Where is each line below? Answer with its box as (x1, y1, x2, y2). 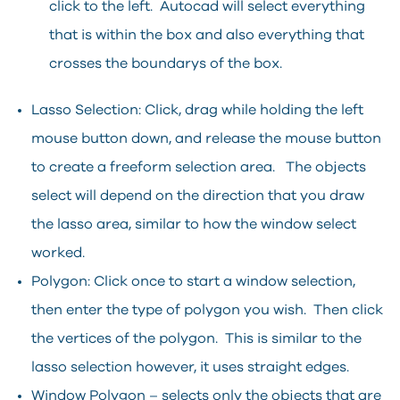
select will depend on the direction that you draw (31, 187, 364, 203)
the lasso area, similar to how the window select (31, 216, 356, 231)
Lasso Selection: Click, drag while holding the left (31, 102, 363, 117)
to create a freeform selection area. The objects (31, 159, 366, 174)
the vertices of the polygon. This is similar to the (31, 330, 362, 346)
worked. (31, 245, 85, 260)
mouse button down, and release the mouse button (31, 130, 381, 146)
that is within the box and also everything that (49, 27, 364, 42)
